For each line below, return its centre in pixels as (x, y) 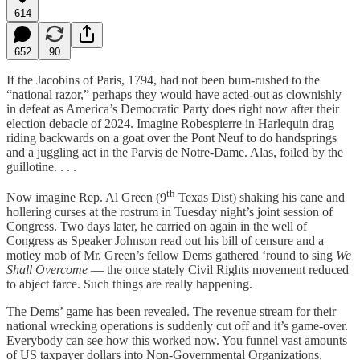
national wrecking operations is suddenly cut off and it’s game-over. (177, 325)
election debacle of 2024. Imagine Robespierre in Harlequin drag (170, 123)
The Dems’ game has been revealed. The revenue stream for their (171, 311)
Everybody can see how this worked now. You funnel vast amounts (177, 340)
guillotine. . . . (41, 166)
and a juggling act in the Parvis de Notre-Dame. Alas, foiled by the (175, 152)
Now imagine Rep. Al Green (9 (86, 197)
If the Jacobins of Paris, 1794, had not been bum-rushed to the (163, 80)
